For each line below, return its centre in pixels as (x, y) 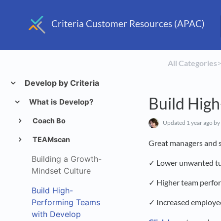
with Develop (56, 214)
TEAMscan (50, 139)
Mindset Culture (61, 171)
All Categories (193, 63)
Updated (174, 122)
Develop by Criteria (61, 83)
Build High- (52, 190)
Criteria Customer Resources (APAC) (128, 23)
